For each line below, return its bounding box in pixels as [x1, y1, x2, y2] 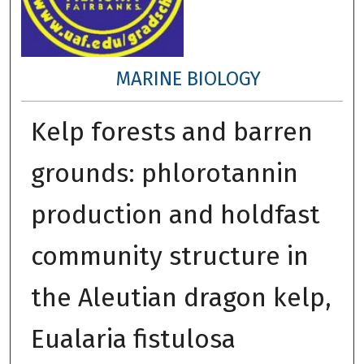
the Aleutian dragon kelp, [30, 281, 331, 313]
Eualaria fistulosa [30, 323, 236, 354]
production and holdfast [30, 198, 320, 230]
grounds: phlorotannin [30, 157, 298, 188]
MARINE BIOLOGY [115, 67, 262, 90]
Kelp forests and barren [30, 115, 313, 147]
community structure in [30, 240, 309, 271]
